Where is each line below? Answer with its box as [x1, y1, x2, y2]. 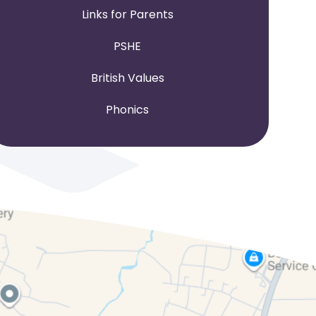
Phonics [106, 102, 150, 119]
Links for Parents [81, 6, 174, 23]
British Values [90, 70, 164, 87]
